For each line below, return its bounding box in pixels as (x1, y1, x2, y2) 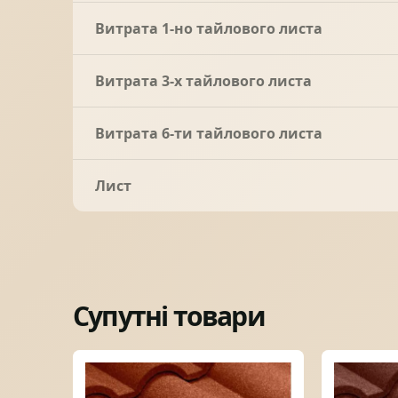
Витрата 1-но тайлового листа (95, 18, 322, 38)
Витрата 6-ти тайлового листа (95, 123, 322, 143)
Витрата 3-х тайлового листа (95, 70, 312, 91)
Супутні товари (73, 297, 265, 334)
